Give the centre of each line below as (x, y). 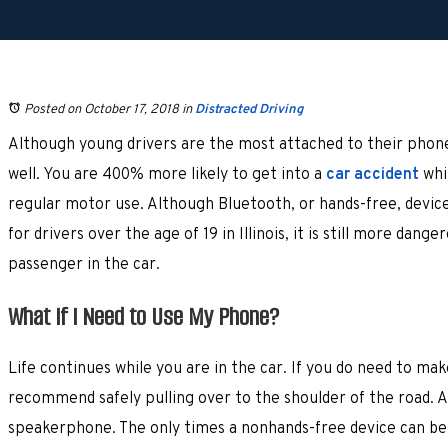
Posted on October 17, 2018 (101, 109)
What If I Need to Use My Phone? (143, 316)
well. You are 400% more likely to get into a (167, 174)
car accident (372, 174)
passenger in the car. (84, 264)
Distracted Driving (249, 109)
